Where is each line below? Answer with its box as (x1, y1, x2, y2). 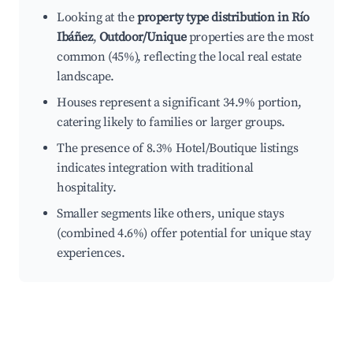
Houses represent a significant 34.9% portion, (57, 95, 303, 111)
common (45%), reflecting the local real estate (57, 49, 302, 65)
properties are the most (186, 29, 314, 46)
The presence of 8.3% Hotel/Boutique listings (57, 140, 299, 157)
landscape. (57, 69, 114, 85)
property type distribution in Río (137, 9, 310, 26)
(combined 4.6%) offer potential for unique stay (57, 225, 311, 242)
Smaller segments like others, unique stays (57, 206, 284, 222)
